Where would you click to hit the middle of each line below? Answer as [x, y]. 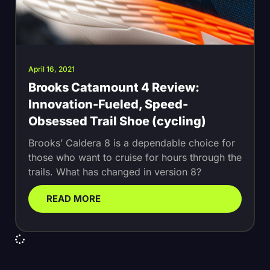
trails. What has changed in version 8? [115, 171]
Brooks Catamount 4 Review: [114, 87]
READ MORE [74, 198]
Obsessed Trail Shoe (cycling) [117, 121]
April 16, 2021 [52, 69]
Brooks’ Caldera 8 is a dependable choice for [132, 143]
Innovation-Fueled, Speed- [108, 104]
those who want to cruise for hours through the [135, 157]
